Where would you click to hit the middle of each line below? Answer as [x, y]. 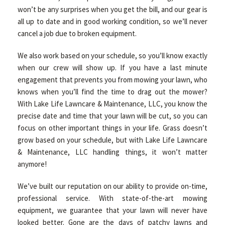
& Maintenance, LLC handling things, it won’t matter [113, 152]
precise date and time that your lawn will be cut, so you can [113, 116]
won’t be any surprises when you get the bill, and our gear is [113, 9]
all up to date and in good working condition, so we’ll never [113, 21]
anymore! [32, 164]
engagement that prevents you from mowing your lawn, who [113, 80]
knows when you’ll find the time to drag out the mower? [113, 92]
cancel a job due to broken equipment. [77, 33]
